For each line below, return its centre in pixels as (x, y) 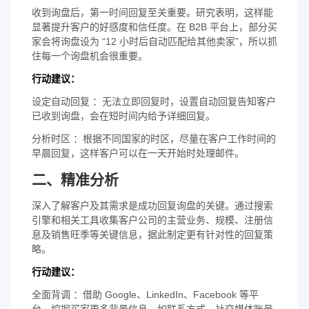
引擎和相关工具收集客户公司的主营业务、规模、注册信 (152, 220)
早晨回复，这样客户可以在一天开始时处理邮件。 (138, 153)
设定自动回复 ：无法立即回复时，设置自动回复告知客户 (154, 101)
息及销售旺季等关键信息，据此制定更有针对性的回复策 (152, 234)
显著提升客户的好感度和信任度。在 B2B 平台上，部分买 (154, 27)
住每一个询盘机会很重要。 (90, 56)
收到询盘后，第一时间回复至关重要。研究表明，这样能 (152, 12)
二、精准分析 (75, 179)
